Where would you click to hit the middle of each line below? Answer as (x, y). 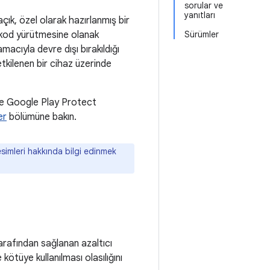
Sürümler (202, 34)
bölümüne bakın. (42, 117)
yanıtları (200, 15)
